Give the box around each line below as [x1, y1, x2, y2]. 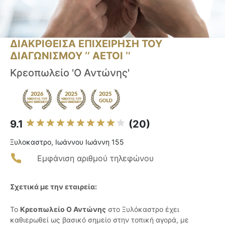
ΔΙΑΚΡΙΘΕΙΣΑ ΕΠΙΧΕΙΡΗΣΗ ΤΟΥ [10, 38, 162, 50]
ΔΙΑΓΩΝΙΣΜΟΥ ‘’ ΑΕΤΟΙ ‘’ [10, 50, 131, 62]
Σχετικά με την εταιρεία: [10, 182, 97, 191]
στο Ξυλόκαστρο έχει [106, 205, 179, 214]
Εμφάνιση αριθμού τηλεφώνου [37, 153, 154, 164]
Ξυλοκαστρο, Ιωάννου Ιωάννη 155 [10, 138, 124, 147]
